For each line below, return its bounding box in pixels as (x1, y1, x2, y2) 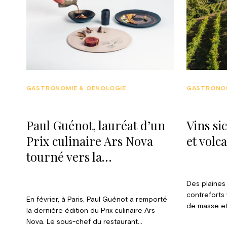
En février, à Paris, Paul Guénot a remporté (26, 196, 167, 203)
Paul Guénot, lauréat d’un (26, 117, 165, 134)
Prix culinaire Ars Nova (26, 133, 153, 149)
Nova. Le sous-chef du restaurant (26, 218, 138, 225)
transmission (26, 164, 98, 181)
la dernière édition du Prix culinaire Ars (26, 207, 155, 214)
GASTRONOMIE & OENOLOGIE (26, 86, 127, 92)
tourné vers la (26, 148, 102, 165)
